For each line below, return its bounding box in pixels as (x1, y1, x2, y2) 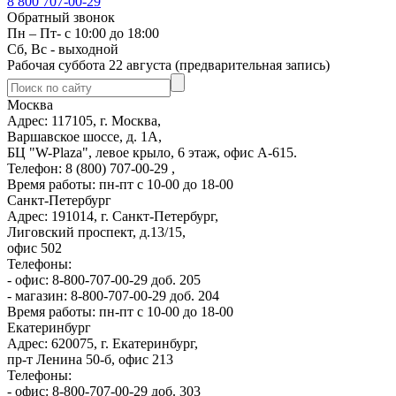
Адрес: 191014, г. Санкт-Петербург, (7, 208, 218, 224)
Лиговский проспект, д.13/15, (7, 224, 186, 240)
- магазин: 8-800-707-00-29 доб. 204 (7, 287, 219, 303)
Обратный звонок (7, 9, 115, 25)
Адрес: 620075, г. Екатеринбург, (7, 335, 198, 351)
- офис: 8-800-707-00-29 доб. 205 (7, 271, 201, 287)
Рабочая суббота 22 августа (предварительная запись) (7, 57, 330, 72)
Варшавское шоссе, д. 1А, (7, 128, 162, 144)
